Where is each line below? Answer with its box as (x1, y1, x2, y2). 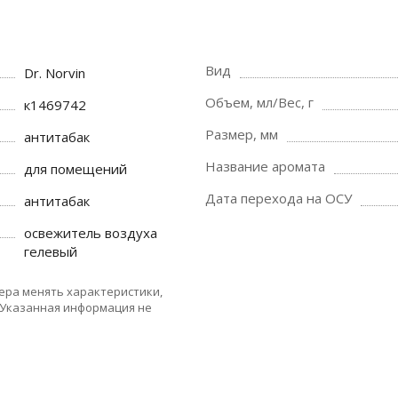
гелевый (24, 243, 78, 260)
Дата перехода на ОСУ (205, 189, 352, 207)
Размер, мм (205, 125, 278, 143)
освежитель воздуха (24, 224, 158, 242)
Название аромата (205, 157, 325, 175)
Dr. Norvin (24, 64, 86, 82)
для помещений (24, 160, 128, 178)
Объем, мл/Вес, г (205, 93, 314, 111)
